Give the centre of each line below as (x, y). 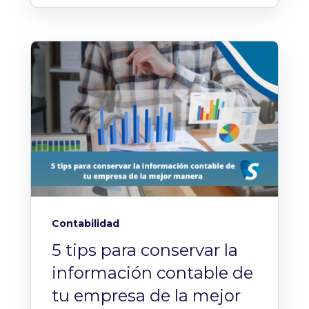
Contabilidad (86, 224)
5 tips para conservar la (145, 250)
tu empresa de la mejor (146, 296)
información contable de (152, 273)
